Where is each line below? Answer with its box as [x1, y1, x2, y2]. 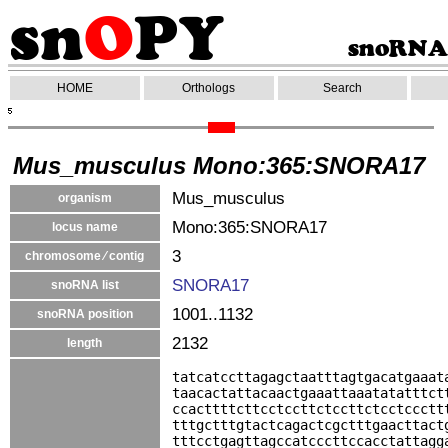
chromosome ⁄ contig [25, 249, 145, 263]
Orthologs [182, 81, 236, 95]
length [67, 336, 103, 350]
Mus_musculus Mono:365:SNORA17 [13, 152, 425, 179]
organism [58, 191, 112, 205]
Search [323, 81, 362, 95]
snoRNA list [51, 278, 119, 292]
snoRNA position [37, 307, 133, 321]
